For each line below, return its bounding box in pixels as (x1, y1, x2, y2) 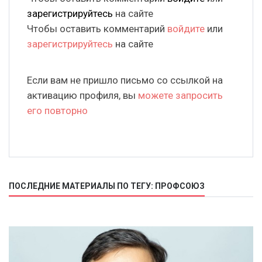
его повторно (27, 105, 88, 117)
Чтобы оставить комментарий (27, 23, 167, 35)
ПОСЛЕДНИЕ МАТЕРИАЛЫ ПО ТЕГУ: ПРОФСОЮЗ (9, 181, 205, 191)
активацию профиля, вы (27, 89, 138, 102)
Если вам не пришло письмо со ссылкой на (27, 74, 223, 87)
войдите (167, 23, 205, 35)
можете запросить (138, 89, 223, 102)
